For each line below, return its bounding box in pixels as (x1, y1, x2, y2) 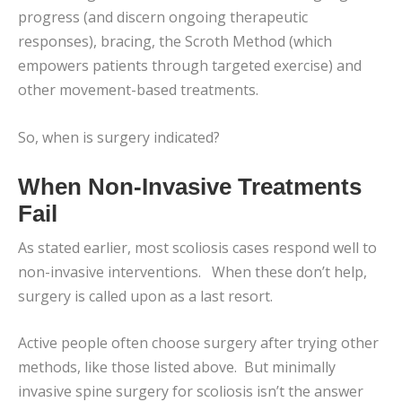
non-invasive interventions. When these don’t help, (18, 261, 367, 282)
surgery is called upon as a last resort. (18, 285, 273, 306)
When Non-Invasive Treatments (18, 172, 362, 200)
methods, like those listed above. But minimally (18, 357, 336, 378)
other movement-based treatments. (18, 80, 258, 100)
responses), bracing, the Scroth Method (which (18, 31, 332, 52)
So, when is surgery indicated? (18, 127, 220, 148)
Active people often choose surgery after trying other (18, 333, 379, 354)
